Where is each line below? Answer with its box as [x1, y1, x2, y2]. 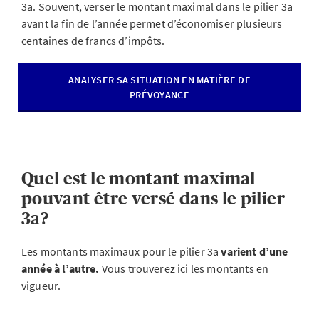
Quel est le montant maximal [21, 169, 256, 188]
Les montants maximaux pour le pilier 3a [21, 244, 221, 258]
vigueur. [21, 278, 61, 293]
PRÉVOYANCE [130, 88, 189, 101]
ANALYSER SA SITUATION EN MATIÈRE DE [68, 73, 251, 86]
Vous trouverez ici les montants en [101, 261, 269, 276]
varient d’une [221, 244, 288, 258]
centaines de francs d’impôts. [21, 33, 165, 48]
